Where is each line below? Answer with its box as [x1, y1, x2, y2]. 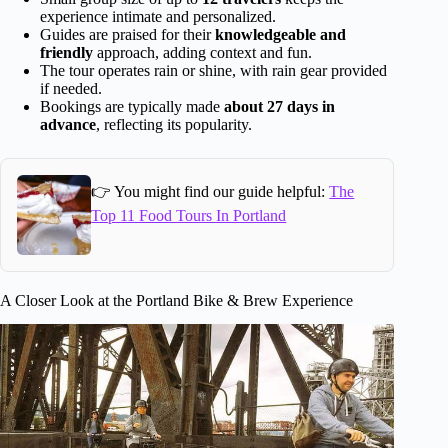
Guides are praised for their [40, 25, 215, 43]
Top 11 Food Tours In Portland [91, 207, 287, 225]
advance [40, 115, 96, 133]
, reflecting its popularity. [96, 115, 252, 133]
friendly [40, 43, 93, 61]
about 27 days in [224, 97, 335, 115]
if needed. [40, 79, 102, 97]
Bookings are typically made [40, 97, 224, 115]
